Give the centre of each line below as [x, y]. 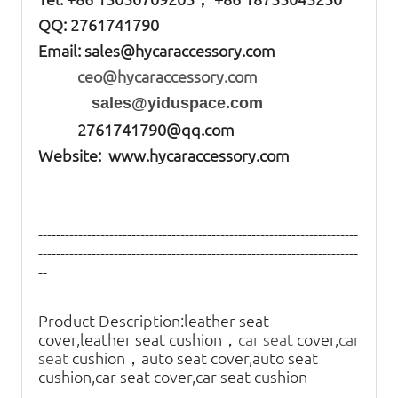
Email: [60, 50]
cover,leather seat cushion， [138, 338]
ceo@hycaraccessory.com [148, 76]
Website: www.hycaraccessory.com [164, 155]
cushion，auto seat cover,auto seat [195, 357]
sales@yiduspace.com [151, 103]
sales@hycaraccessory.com [178, 50]
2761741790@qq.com [136, 129]
